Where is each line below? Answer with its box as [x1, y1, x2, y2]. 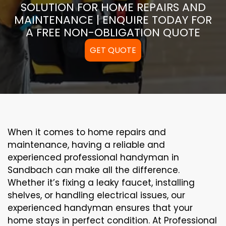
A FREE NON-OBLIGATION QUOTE [26, 24, 200, 40]
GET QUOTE [90, 44, 136, 56]
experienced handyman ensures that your [8, 201, 193, 214]
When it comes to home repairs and [8, 126, 166, 138]
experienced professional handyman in [8, 151, 179, 163]
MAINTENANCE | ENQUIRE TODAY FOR [14, 12, 212, 28]
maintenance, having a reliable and [8, 138, 165, 151]
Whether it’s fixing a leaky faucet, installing [8, 176, 195, 189]
